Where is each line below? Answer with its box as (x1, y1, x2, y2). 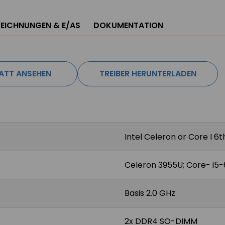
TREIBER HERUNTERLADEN (99, 68, 196, 79)
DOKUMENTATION (93, 20, 163, 31)
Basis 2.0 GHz (125, 187, 175, 199)
